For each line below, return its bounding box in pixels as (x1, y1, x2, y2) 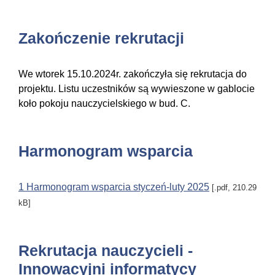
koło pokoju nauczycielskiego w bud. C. (18, 98, 190, 109)
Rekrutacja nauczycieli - (18, 242, 193, 260)
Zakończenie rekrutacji (18, 29, 184, 47)
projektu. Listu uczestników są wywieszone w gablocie (18, 83, 255, 95)
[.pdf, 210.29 (209, 183, 257, 193)
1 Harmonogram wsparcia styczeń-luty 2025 (18, 182, 209, 193)
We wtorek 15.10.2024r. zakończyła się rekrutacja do (18, 69, 247, 80)
